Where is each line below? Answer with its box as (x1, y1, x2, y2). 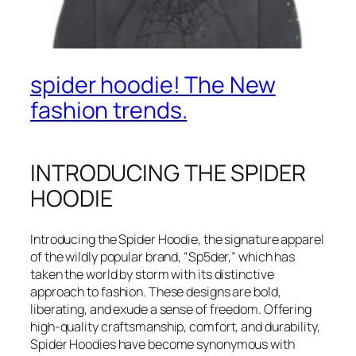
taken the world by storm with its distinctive (30, 265, 274, 283)
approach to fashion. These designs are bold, (30, 282, 281, 300)
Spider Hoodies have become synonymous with (30, 335, 295, 353)
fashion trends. (30, 94, 188, 126)
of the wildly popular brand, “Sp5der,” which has (30, 247, 296, 265)
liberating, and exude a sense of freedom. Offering (30, 300, 311, 318)
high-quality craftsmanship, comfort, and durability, (30, 317, 320, 335)
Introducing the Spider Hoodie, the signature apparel (30, 230, 324, 248)
